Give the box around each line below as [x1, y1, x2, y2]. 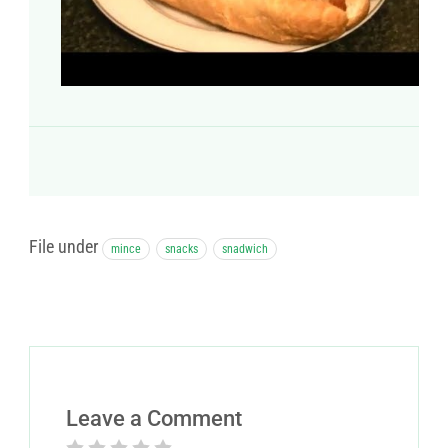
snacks [165, 241, 198, 256]
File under [29, 235, 98, 257]
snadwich [222, 241, 268, 256]
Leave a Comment [66, 404, 242, 431]
